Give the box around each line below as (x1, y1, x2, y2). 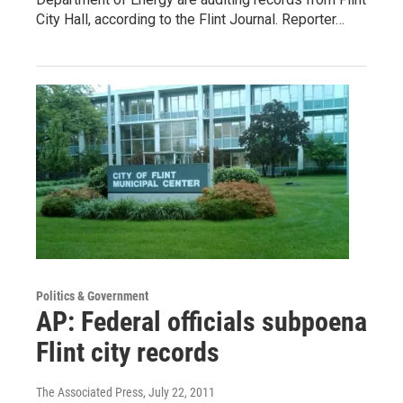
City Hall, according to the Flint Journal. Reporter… (36, 10, 345, 28)
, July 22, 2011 (143, 384, 215, 399)
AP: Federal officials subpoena (36, 305, 367, 337)
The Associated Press (36, 384, 143, 399)
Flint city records (36, 336, 219, 368)
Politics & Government (36, 288, 148, 303)
